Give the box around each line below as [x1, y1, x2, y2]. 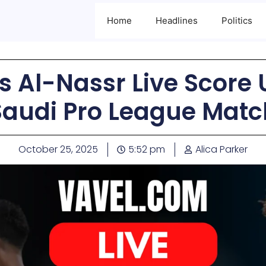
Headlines [156, 15, 198, 26]
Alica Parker [195, 142, 248, 156]
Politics [221, 15, 252, 26]
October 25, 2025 [18, 142, 98, 156]
